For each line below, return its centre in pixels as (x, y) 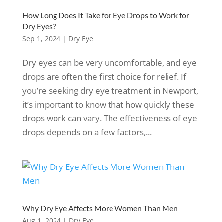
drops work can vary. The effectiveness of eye (110, 118)
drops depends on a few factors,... (87, 132)
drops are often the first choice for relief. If (104, 77)
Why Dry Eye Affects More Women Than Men (100, 208)
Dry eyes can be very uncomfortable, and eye (109, 63)
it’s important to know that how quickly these (108, 104)
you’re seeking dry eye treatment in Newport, (110, 90)
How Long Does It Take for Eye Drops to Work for (106, 15)
